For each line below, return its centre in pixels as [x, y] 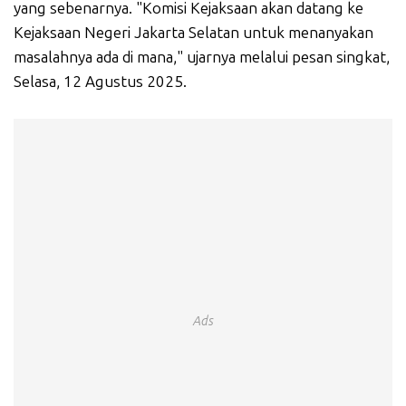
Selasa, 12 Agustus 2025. [100, 82]
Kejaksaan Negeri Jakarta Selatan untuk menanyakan [193, 33]
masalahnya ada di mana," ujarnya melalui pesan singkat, [202, 58]
